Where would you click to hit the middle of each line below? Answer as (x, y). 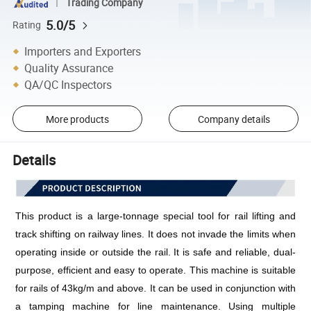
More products (77, 119)
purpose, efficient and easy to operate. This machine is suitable (155, 270)
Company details (234, 119)
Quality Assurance (69, 68)
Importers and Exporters (83, 51)
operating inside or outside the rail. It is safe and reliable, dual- (155, 252)
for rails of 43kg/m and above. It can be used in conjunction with (155, 288)
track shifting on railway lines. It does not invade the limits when (155, 234)
